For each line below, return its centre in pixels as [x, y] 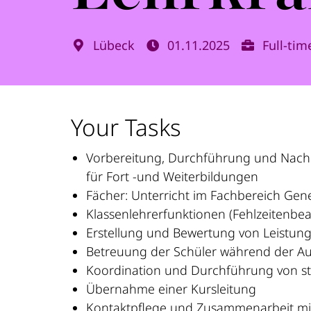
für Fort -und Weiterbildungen [174, 176]
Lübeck [112, 45]
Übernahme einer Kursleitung [171, 289]
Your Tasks [126, 127]
